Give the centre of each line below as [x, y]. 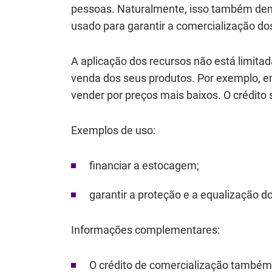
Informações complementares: [145, 230]
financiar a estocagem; [144, 165]
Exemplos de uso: [113, 130]
